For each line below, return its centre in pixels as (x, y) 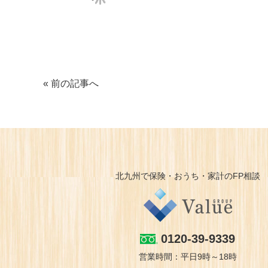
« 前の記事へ (71, 83)
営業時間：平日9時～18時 (188, 257)
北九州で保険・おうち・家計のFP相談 (188, 176)
